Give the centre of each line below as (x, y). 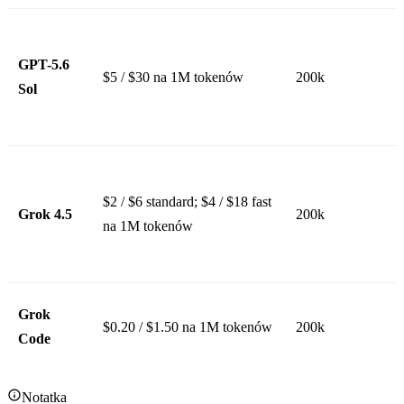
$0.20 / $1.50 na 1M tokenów (188, 326)
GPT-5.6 (44, 64)
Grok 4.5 (45, 214)
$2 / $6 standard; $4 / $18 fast (187, 201)
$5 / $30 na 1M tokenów (173, 77)
